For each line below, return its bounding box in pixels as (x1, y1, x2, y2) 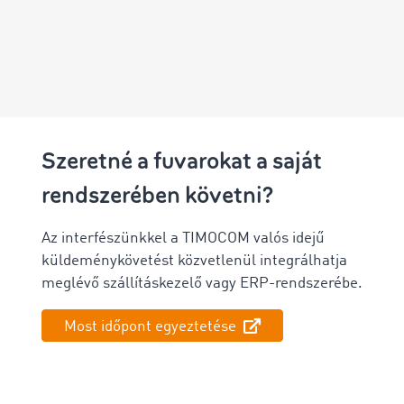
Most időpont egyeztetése (64, 318, 240, 335)
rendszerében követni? (41, 179, 273, 210)
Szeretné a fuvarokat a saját (41, 145, 322, 176)
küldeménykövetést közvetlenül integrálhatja (41, 252, 347, 269)
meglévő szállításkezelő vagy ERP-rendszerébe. (41, 275, 363, 291)
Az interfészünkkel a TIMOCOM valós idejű (41, 230, 325, 246)
